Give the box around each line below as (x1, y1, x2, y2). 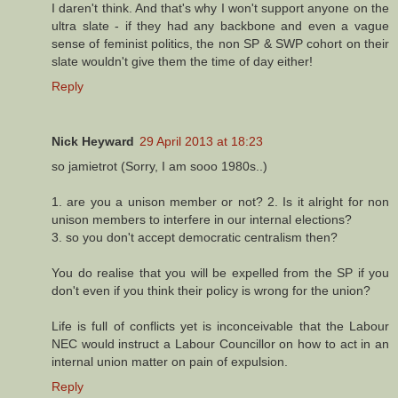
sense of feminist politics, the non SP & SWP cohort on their (52, 36, 389, 51)
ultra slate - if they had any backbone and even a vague (52, 18, 389, 33)
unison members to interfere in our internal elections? (52, 211, 352, 227)
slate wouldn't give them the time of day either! (52, 53, 313, 68)
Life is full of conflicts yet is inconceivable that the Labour (52, 318, 389, 333)
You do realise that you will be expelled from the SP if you (52, 265, 389, 280)
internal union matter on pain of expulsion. (52, 354, 288, 369)
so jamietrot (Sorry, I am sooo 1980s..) (52, 158, 267, 173)
